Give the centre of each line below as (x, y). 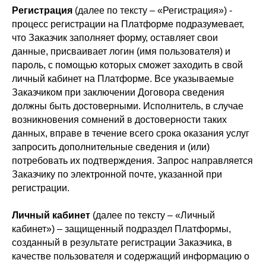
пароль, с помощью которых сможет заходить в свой (127, 65)
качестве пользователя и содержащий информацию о (131, 256)
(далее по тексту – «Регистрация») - (153, 10)
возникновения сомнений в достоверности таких (119, 120)
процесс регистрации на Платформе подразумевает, (128, 24)
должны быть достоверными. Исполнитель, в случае (128, 106)
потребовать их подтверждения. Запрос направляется (132, 161)
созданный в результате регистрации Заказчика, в (122, 243)
